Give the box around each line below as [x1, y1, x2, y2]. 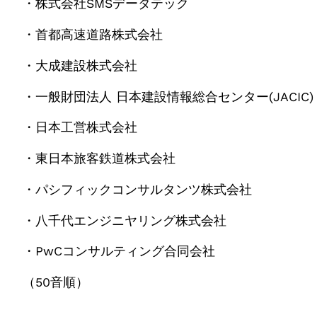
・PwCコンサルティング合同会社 [23, 244, 304, 259]
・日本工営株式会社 [23, 120, 137, 135]
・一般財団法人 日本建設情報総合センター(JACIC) [23, 89, 313, 104]
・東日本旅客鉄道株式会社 [23, 151, 175, 166]
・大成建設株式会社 [23, 58, 137, 73]
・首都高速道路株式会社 [23, 28, 163, 42]
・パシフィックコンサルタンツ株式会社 [23, 182, 252, 197]
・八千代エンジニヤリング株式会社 [23, 213, 226, 228]
